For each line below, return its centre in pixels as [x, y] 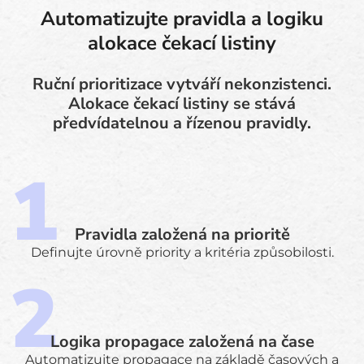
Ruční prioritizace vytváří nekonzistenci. [182, 84]
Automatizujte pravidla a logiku [182, 19]
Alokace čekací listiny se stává [182, 104]
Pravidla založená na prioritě [182, 234]
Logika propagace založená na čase [182, 342]
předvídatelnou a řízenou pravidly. [182, 123]
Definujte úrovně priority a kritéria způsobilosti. [182, 252]
